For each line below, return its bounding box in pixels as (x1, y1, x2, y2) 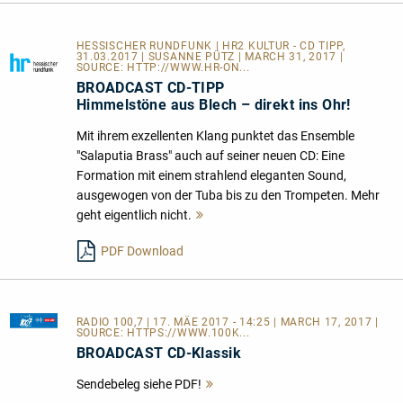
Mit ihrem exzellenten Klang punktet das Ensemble (76, 129, 354, 144)
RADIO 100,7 (76, 316, 148, 329)
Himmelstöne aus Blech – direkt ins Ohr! (76, 96, 351, 114)
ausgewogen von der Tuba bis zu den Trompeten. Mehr (76, 188, 380, 203)
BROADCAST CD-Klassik (76, 345, 241, 363)
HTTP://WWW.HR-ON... (127, 61, 250, 75)
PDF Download (101, 244, 184, 259)
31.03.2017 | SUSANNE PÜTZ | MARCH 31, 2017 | (76, 50, 344, 64)
